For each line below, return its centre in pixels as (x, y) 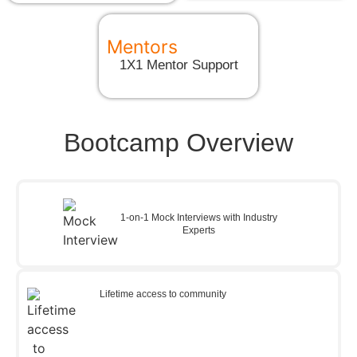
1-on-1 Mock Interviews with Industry (198, 217)
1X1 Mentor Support (178, 65)
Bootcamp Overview (178, 142)
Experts (198, 230)
